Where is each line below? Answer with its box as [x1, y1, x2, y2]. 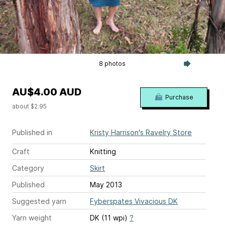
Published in [12, 128, 52, 137]
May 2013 [90, 180, 122, 189]
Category [12, 164, 44, 172]
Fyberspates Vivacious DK [90, 197, 178, 205]
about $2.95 [12, 102, 47, 110]
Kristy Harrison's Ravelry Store [90, 128, 192, 137]
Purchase [165, 93, 193, 101]
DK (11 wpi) [90, 213, 130, 222]
